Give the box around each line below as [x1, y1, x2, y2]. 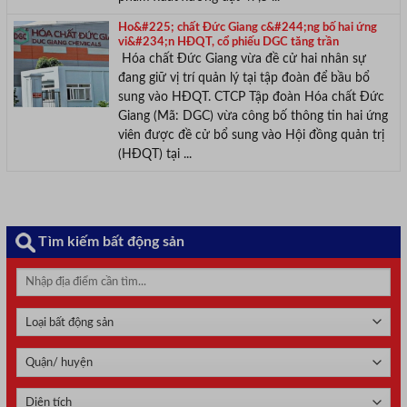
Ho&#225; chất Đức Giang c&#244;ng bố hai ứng [117, 21, 377, 34]
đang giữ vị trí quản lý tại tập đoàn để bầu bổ [117, 71, 370, 84]
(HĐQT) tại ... [117, 147, 195, 161]
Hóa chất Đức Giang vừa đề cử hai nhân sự [117, 52, 366, 65]
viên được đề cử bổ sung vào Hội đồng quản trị [117, 128, 384, 142]
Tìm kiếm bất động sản [38, 233, 184, 249]
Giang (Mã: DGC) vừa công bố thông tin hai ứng [117, 109, 388, 123]
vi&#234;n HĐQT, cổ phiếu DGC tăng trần [117, 35, 339, 48]
